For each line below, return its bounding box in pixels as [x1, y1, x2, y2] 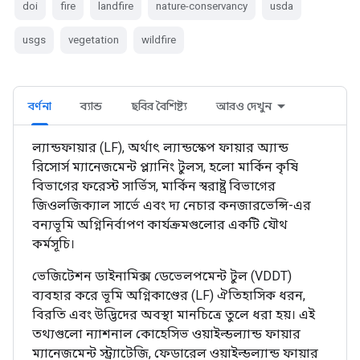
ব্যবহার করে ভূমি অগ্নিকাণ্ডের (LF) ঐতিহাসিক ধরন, [32, 288, 305, 303]
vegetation [68, 34, 119, 46]
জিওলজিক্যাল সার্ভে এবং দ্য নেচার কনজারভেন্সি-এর [32, 198, 311, 213]
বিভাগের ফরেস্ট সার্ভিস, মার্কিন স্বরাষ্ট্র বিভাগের [32, 178, 276, 194]
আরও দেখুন [216, 99, 272, 113]
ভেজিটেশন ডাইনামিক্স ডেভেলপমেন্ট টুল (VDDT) [32, 268, 292, 284]
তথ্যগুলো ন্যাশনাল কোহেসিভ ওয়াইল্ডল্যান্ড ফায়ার [32, 326, 301, 342]
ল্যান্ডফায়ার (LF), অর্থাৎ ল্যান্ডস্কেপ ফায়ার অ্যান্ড [32, 140, 288, 155]
